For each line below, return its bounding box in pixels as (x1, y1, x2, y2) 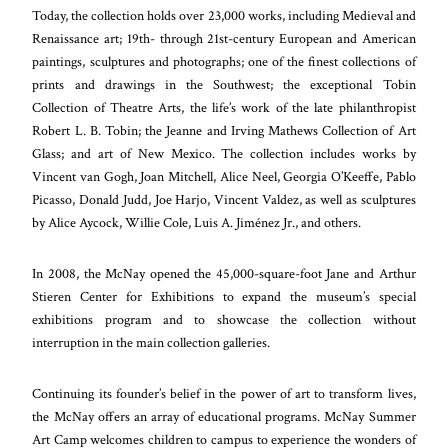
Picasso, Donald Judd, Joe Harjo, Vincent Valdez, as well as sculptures (32, 189, 416, 209)
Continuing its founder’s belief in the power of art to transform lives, (32, 383, 416, 403)
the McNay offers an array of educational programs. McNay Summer (32, 406, 416, 426)
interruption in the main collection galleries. (32, 332, 271, 352)
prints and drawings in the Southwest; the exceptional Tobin (32, 74, 416, 94)
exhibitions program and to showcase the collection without (32, 309, 416, 329)
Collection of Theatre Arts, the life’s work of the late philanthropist (32, 97, 416, 117)
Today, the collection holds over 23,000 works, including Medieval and (32, 5, 416, 25)
